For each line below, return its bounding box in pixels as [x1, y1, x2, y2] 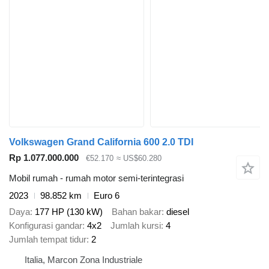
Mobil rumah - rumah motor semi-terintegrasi [9, 173, 184, 184]
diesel [166, 206, 189, 217]
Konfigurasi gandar [9, 220, 82, 231]
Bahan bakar [112, 206, 162, 217]
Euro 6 [94, 190, 119, 201]
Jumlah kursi [110, 220, 161, 231]
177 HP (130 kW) [35, 206, 103, 217]
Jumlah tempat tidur [9, 234, 86, 244]
